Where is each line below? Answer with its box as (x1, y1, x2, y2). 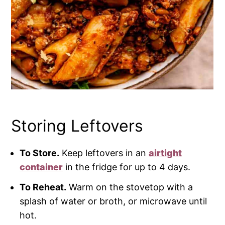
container (20, 162, 63, 173)
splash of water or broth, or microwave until (20, 196, 207, 207)
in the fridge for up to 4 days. (63, 162, 191, 173)
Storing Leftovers (11, 116, 144, 136)
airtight (149, 148, 182, 159)
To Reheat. (20, 182, 67, 193)
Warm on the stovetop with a (66, 182, 193, 193)
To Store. (20, 148, 60, 159)
